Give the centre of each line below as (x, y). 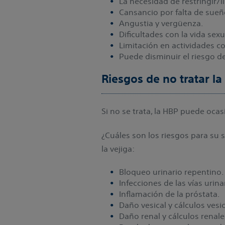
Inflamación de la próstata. (169, 194)
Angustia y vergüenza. (161, 23)
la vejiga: (118, 148)
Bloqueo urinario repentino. (171, 172)
